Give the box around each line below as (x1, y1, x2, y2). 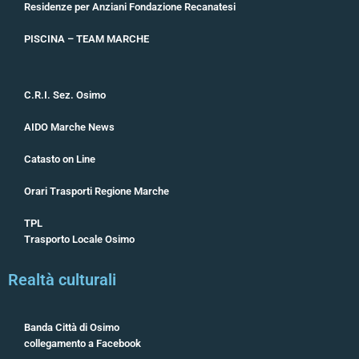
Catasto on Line (24, 153, 95, 166)
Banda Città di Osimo (24, 321, 119, 334)
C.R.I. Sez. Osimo (24, 89, 106, 102)
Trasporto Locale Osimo (24, 233, 135, 246)
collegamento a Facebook (24, 337, 141, 350)
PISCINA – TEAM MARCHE (24, 33, 149, 46)
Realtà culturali (8, 270, 116, 290)
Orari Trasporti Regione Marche (24, 185, 169, 198)
